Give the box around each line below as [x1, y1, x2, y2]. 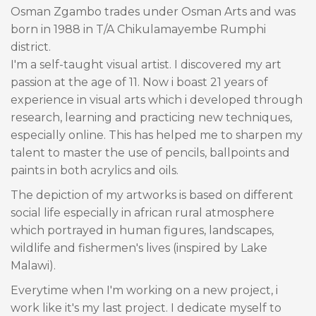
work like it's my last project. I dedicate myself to [11, 300, 281, 315]
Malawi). [11, 258, 56, 272]
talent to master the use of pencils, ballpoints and [11, 145, 290, 159]
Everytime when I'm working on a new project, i [11, 283, 278, 297]
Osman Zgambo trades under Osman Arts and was [11, 4, 296, 18]
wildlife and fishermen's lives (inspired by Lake [11, 241, 267, 255]
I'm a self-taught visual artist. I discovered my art [11, 57, 281, 71]
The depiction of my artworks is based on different [11, 188, 293, 202]
